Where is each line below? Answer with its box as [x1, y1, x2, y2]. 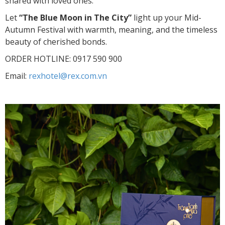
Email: [5, 70, 29, 81]
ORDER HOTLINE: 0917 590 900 [5, 53, 122, 64]
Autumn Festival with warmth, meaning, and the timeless [5, 24, 217, 35]
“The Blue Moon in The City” [19, 12, 132, 23]
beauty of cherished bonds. [5, 36, 107, 47]
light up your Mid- [132, 12, 201, 23]
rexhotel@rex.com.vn [29, 70, 107, 81]
